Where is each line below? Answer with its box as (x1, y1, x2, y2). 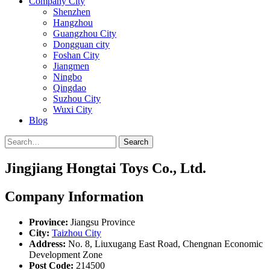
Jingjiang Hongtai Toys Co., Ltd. (5, 160, 206, 176)
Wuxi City (53, 104, 92, 115)
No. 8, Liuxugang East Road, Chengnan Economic (66, 238, 263, 249)
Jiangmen (53, 61, 89, 71)
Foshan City (53, 50, 99, 60)
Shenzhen (53, 7, 90, 17)
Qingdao (53, 83, 86, 93)
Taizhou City (52, 227, 101, 238)
